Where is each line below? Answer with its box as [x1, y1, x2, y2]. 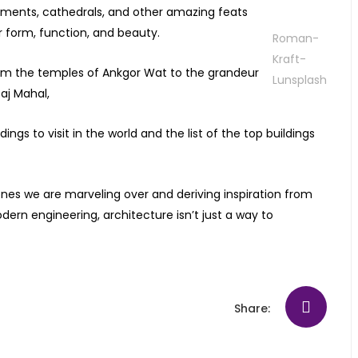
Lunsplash [272, 72, 327, 89]
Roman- [272, 30, 319, 47]
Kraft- [272, 51, 306, 68]
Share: [234, 300, 270, 317]
